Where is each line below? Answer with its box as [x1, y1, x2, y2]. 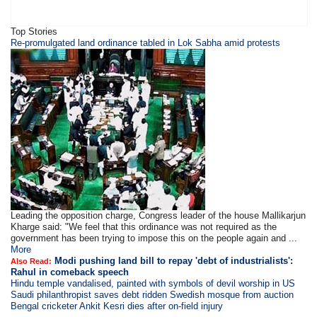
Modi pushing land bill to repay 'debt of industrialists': [54, 255, 294, 266]
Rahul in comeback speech [11, 267, 129, 277]
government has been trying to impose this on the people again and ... [11, 233, 298, 243]
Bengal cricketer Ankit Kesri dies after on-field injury [11, 301, 224, 311]
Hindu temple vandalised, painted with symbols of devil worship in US [11, 278, 296, 289]
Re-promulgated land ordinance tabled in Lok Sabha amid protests [11, 38, 281, 48]
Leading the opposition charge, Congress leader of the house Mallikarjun [11, 210, 306, 221]
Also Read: [11, 257, 52, 265]
